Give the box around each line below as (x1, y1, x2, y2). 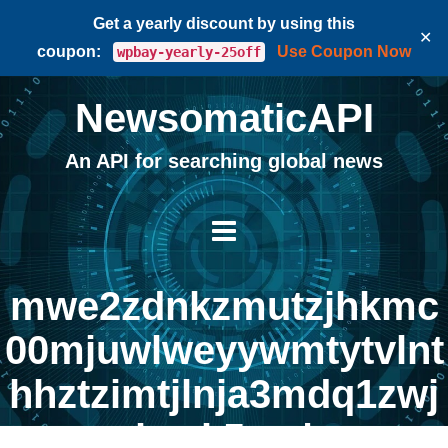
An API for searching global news (65, 150, 383, 172)
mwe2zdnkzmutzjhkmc (9, 283, 439, 328)
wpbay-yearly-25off (117, 44, 261, 60)
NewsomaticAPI (74, 96, 374, 140)
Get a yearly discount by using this (93, 15, 355, 32)
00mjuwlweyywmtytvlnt (4, 327, 444, 372)
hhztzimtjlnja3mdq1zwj (9, 371, 439, 416)
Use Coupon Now (277, 43, 411, 60)
